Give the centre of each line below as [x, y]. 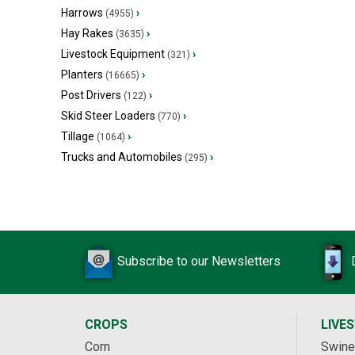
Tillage [78, 136]
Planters [82, 74]
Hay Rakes [87, 33]
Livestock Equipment [113, 54]
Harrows [82, 13]
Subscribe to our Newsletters [199, 261]
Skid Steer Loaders [108, 116]
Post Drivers [91, 95]
